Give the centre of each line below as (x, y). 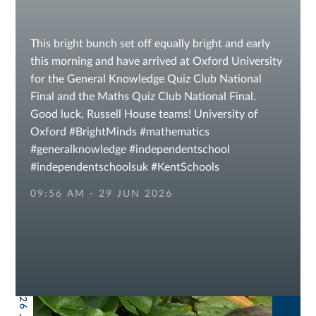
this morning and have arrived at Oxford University (156, 61)
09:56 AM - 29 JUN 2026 (101, 194)
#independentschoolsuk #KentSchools (124, 167)
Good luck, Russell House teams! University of (144, 114)
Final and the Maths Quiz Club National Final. (143, 97)
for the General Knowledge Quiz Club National (146, 79)
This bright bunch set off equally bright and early (150, 44)
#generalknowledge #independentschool (130, 150)
